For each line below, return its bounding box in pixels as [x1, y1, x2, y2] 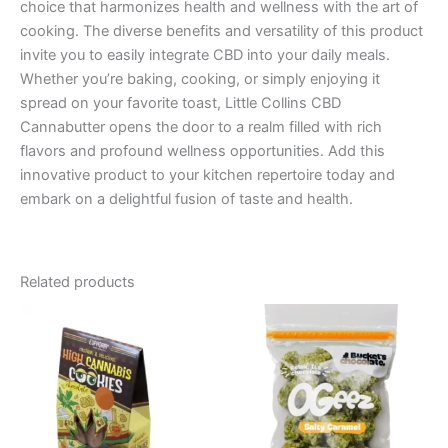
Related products [20, 272, 135, 291]
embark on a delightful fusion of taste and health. [20, 190, 353, 209]
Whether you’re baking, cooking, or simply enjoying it [20, 70, 380, 89]
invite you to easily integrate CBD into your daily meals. [20, 46, 390, 65]
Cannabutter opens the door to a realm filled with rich [20, 118, 382, 137]
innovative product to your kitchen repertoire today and [20, 166, 395, 185]
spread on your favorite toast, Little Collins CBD [20, 94, 341, 113]
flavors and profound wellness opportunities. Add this [20, 142, 385, 161]
